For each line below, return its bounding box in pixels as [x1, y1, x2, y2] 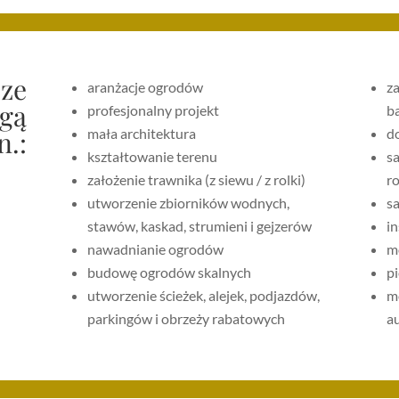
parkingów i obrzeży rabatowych [87, 310, 286, 328]
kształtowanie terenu [87, 148, 218, 166]
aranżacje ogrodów [87, 78, 204, 96]
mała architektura [87, 125, 197, 142]
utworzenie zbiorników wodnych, [87, 194, 290, 212]
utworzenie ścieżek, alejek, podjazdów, [87, 287, 321, 305]
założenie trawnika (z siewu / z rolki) [87, 171, 306, 189]
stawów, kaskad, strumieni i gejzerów [87, 217, 313, 235]
